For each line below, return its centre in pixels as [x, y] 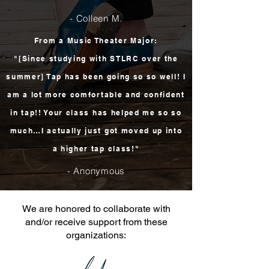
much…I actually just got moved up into [96, 131]
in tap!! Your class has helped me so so [96, 113]
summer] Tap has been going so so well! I [96, 77]
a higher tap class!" [96, 149]
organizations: [96, 235]
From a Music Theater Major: [96, 41]
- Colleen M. [96, 18]
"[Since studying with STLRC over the [96, 59]
